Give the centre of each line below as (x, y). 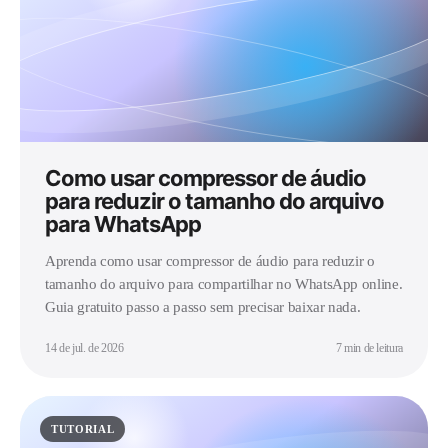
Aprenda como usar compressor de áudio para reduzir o (210, 260)
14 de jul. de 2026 (84, 347)
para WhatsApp (123, 223)
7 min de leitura (369, 347)
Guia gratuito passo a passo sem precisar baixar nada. (203, 306)
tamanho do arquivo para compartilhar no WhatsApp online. (224, 283)
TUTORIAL (83, 428)
